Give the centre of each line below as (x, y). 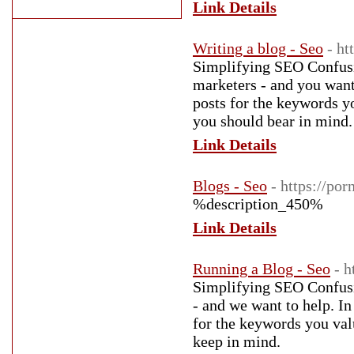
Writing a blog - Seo (258, 48)
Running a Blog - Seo (262, 269)
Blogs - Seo (230, 186)
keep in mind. (237, 341)
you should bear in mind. (273, 121)
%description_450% (258, 204)
